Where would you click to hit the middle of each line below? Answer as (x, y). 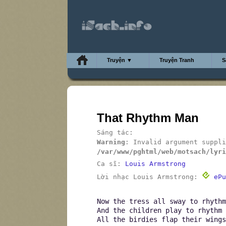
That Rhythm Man (148, 118)
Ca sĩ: (111, 164)
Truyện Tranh (177, 60)
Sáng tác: (115, 132)
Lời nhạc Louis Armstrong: (149, 177)
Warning (111, 142)
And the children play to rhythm (159, 210)
